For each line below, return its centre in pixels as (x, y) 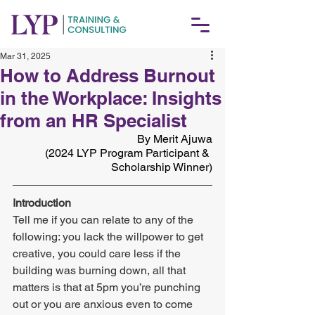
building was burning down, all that (101, 270)
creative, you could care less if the (98, 253)
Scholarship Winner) (162, 167)
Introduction (43, 203)
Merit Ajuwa (183, 139)
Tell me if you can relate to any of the (104, 220)
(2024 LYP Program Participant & (129, 153)
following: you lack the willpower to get (109, 237)
